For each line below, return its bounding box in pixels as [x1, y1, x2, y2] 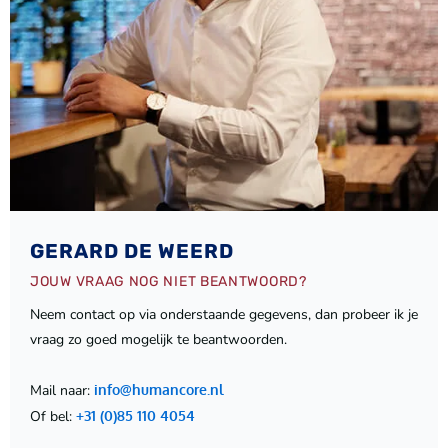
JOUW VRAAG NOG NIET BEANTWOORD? [30, 272, 307, 290]
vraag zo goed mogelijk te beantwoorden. [30, 329, 287, 349]
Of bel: [30, 406, 76, 426]
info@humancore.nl [94, 380, 224, 398]
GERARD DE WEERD [30, 238, 234, 263]
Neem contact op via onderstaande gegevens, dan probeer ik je [30, 304, 418, 324]
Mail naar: [30, 380, 94, 400]
